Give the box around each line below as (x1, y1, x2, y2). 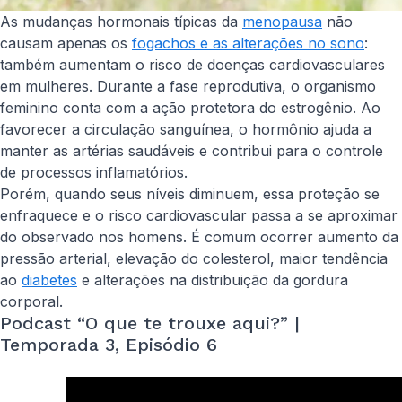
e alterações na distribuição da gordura (77, 271, 348, 289)
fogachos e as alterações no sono (132, 34, 364, 52)
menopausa (242, 13, 322, 31)
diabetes (22, 271, 77, 289)
